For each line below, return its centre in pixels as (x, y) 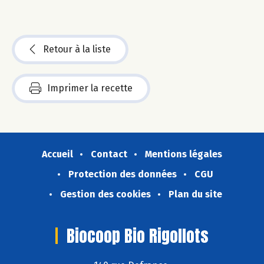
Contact (109, 154)
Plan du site (195, 194)
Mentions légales (184, 154)
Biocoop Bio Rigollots (138, 235)
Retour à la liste (77, 49)
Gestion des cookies (105, 194)
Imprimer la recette (90, 88)
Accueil (57, 154)
